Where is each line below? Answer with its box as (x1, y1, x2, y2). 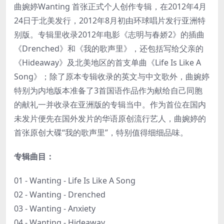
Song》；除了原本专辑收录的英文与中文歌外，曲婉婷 (14, 70, 209, 82)
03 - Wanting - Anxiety (14, 202, 95, 214)
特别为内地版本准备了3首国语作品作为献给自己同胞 (14, 84, 202, 96)
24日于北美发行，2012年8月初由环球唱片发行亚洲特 (14, 14, 205, 26)
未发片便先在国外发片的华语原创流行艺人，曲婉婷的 (14, 112, 206, 124)
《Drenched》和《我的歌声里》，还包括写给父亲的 (14, 42, 203, 54)
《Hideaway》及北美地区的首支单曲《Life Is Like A (14, 56, 201, 68)
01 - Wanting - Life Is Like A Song (14, 174, 135, 186)
